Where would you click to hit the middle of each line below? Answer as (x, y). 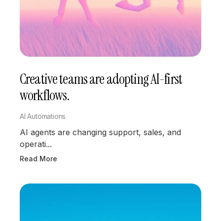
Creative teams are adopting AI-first (101, 79)
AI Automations (43, 116)
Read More (38, 158)
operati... (36, 144)
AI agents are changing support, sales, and (100, 132)
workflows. (45, 95)
